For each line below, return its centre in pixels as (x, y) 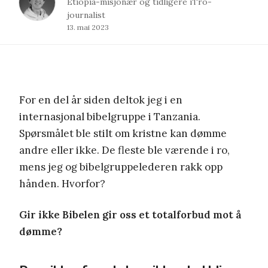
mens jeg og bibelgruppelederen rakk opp (121, 167)
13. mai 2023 (88, 27)
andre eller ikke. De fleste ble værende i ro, (124, 150)
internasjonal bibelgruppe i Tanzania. (110, 116)
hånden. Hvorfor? (62, 183)
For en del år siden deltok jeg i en (101, 100)
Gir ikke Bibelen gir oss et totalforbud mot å (130, 214)
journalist (86, 15)
